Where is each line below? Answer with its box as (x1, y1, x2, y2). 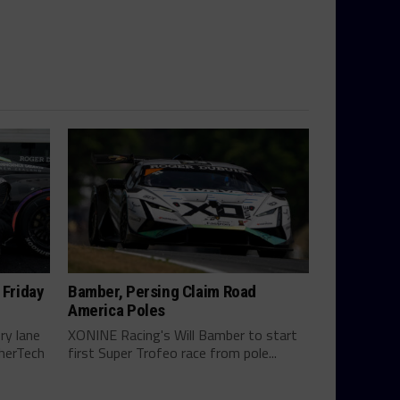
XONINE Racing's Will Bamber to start (68, 323, 297, 346)
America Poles (68, 299, 166, 321)
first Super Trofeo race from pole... (68, 341, 277, 363)
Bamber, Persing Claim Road (68, 280, 257, 302)
